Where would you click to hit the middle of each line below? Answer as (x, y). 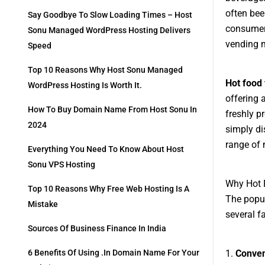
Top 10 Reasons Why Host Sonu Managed (105, 70)
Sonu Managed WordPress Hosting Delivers (109, 30)
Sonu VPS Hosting (62, 165)
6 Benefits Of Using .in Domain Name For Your (114, 253)
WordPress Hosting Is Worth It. (85, 85)
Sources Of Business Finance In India (97, 229)
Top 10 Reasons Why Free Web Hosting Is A (109, 189)
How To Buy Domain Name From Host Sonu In (112, 110)
